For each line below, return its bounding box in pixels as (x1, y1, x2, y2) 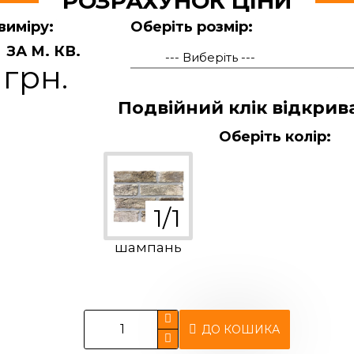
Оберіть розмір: (130, 18, 254, 36)
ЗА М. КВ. (6, 43, 81, 60)
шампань (114, 239, 182, 256)
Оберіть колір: (218, 128, 331, 145)
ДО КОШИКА (201, 322, 280, 337)
